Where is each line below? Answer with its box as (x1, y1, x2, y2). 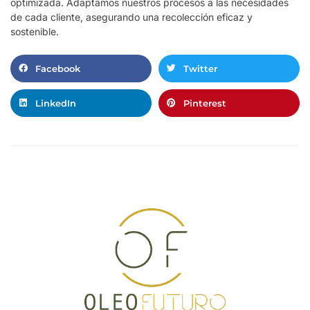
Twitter (183, 62, 217, 74)
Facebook (35, 62, 80, 74)
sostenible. (10, 26, 59, 38)
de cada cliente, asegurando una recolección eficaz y (10, 11, 253, 24)
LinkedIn (35, 97, 76, 109)
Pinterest (183, 97, 226, 109)
